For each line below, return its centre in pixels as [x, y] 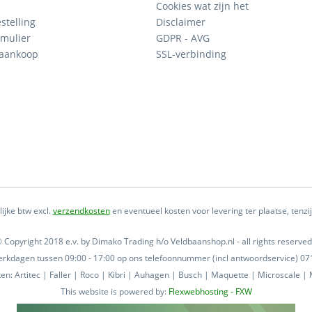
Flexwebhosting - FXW [210, 292]
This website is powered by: [114, 292]
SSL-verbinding [191, 54]
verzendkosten [81, 211]
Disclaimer [181, 22]
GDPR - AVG [183, 38]
